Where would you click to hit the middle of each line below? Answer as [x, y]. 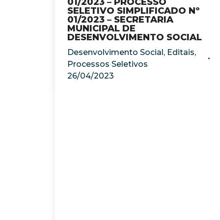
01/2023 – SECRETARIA [120, 20]
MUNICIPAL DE [101, 28]
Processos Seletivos [108, 64]
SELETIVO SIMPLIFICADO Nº [134, 11]
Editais [181, 52]
